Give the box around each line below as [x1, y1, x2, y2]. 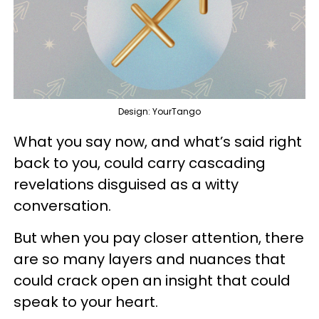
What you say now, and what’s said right [14, 131, 302, 152]
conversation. [14, 195, 115, 216]
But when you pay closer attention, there [14, 227, 304, 248]
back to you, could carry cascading [14, 152, 266, 173]
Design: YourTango [118, 105, 201, 117]
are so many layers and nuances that [14, 249, 286, 269]
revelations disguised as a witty [14, 174, 239, 194]
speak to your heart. [14, 291, 162, 312]
